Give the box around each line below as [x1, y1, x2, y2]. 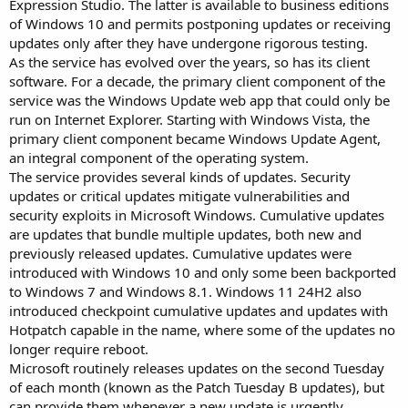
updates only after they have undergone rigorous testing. [9, 34, 368, 52]
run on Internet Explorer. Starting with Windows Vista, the [9, 110, 370, 128]
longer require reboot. [9, 340, 148, 358]
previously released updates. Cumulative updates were [9, 244, 352, 262]
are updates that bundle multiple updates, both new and [9, 225, 362, 243]
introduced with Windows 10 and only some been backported [9, 263, 396, 281]
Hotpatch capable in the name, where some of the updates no [9, 321, 395, 339]
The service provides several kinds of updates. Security [9, 168, 351, 186]
